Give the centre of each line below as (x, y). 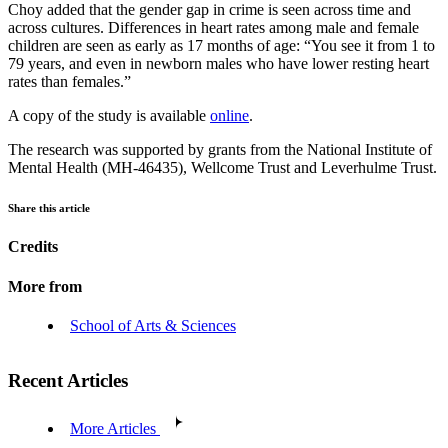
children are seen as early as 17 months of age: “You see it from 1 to (221, 45)
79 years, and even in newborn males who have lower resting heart (218, 63)
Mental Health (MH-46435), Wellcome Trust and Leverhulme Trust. (222, 167)
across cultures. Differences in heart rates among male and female (213, 27)
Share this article (49, 207)
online (229, 115)
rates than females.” (69, 81)
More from (45, 286)
